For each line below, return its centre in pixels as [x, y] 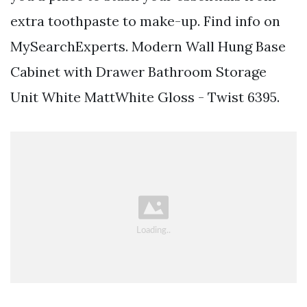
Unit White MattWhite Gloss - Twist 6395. [145, 97]
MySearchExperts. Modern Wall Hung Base [148, 47]
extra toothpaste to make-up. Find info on [145, 21]
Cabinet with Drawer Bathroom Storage [138, 72]
